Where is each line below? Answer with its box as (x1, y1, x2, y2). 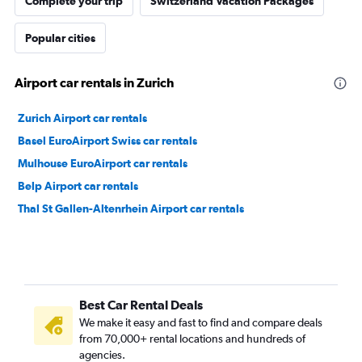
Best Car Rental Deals (79, 297, 203, 312)
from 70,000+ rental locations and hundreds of (79, 332, 305, 345)
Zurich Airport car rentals (18, 112, 147, 124)
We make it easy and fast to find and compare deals (79, 316, 322, 329)
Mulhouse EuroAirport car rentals (18, 157, 187, 170)
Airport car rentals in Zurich (15, 75, 174, 90)
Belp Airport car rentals (18, 179, 138, 192)
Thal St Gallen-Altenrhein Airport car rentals (18, 202, 244, 215)
